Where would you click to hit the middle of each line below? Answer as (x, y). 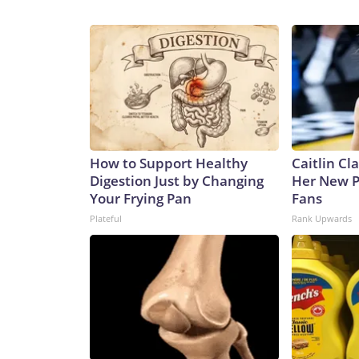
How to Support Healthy (169, 163)
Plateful (106, 219)
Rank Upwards (322, 219)
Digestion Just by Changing (177, 181)
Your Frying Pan (141, 199)
